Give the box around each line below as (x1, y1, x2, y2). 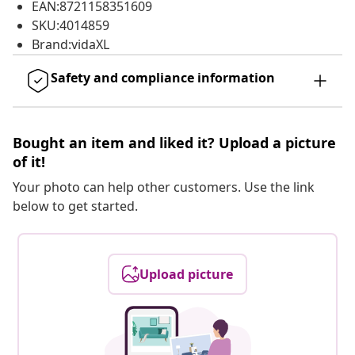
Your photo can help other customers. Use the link (13, 178, 315, 197)
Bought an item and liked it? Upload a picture (13, 133, 336, 153)
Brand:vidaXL (32, 36, 109, 54)
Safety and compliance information (51, 69, 275, 87)
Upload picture (139, 265, 233, 284)
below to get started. (13, 197, 138, 216)
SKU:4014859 (32, 17, 109, 35)
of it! (13, 152, 45, 172)
